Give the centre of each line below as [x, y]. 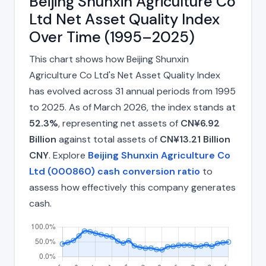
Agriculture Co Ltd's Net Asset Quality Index [125, 75]
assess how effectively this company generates [132, 188]
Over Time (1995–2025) [112, 37]
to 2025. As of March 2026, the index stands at [132, 107]
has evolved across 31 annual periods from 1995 [132, 91]
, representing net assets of [119, 123]
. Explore [68, 156]
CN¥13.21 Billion [195, 140]
